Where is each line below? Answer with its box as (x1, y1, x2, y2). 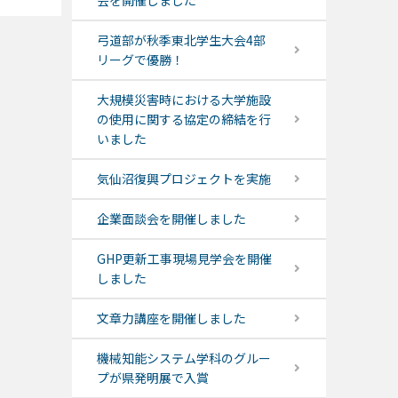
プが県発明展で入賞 (96, 369, 209, 387)
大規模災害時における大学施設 (96, 91, 271, 109)
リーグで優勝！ (96, 51, 184, 69)
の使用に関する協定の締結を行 (96, 110, 271, 129)
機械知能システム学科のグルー (96, 349, 271, 368)
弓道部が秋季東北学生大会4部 (96, 31, 266, 50)
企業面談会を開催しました (96, 210, 246, 228)
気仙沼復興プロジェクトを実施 (96, 170, 271, 188)
